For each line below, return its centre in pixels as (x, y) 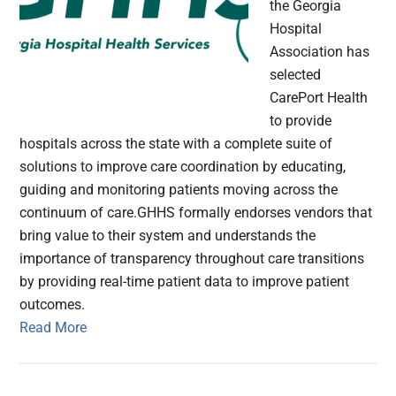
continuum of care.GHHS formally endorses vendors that (196, 213)
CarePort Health (319, 98)
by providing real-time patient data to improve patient (185, 282)
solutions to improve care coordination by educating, (183, 167)
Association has (320, 52)
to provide (301, 121)
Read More (53, 328)
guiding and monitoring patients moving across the (179, 190)
